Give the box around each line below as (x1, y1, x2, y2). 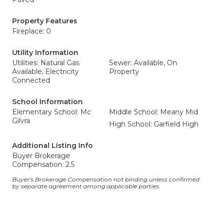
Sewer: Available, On (109, 58, 177, 67)
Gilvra (12, 116, 30, 125)
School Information (12, 97, 83, 106)
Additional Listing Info (12, 141, 93, 150)
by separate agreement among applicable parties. (12, 182, 161, 190)
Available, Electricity (12, 67, 79, 76)
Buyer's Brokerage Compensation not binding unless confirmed (12, 176, 200, 183)
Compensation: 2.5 (12, 160, 74, 169)
